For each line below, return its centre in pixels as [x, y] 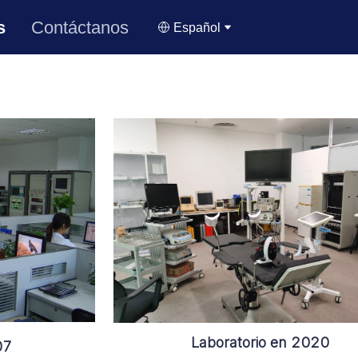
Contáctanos [80, 27]
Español [197, 27]
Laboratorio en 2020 [260, 342]
